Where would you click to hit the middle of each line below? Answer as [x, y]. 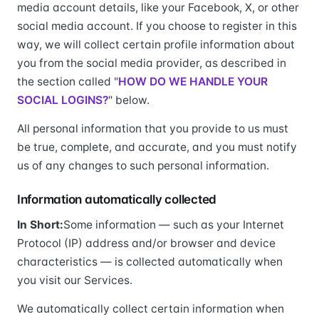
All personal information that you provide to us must [153, 129]
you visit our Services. [75, 280]
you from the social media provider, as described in [152, 63]
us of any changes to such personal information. [143, 166]
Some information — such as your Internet [174, 225]
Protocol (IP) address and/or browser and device [146, 243]
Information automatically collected [117, 199]
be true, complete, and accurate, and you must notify [157, 147]
